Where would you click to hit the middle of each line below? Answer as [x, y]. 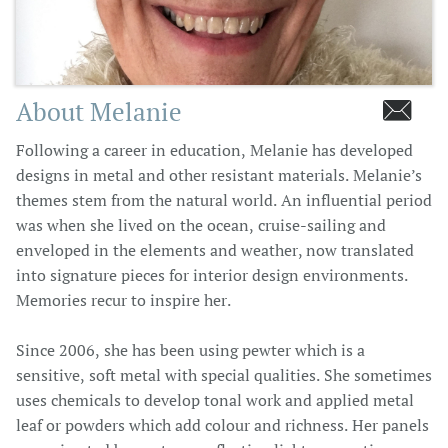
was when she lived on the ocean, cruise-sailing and [201, 225]
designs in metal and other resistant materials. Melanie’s [219, 175]
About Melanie [99, 111]
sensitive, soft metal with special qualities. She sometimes [224, 375]
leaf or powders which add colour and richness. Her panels [222, 425]
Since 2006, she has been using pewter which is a [190, 350]
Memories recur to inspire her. [123, 300]
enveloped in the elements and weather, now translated [215, 250]
